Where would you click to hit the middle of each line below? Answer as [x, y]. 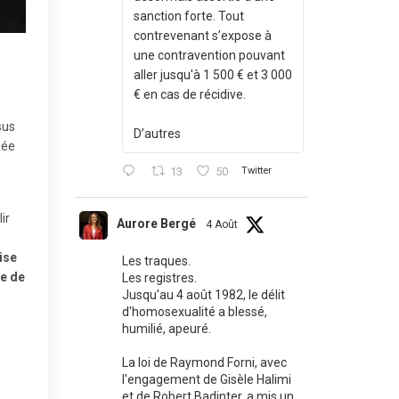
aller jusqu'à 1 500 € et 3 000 [212, 75]
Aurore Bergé [156, 224]
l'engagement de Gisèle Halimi [206, 379]
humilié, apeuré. [166, 329]
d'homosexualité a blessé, [194, 312]
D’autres [157, 134]
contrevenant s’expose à [202, 36]
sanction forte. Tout [188, 16]
